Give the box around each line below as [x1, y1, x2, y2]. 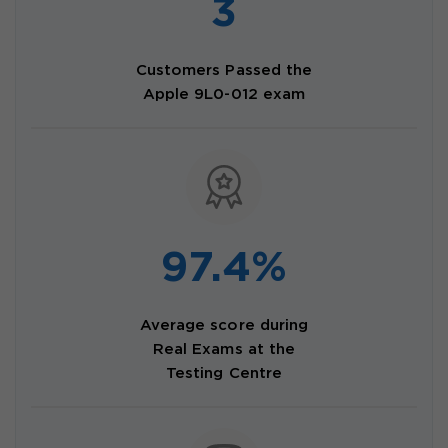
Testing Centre [166, 367, 282, 381]
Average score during [139, 319, 309, 333]
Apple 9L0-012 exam [142, 88, 306, 102]
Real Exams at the [152, 343, 296, 357]
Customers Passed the [135, 64, 313, 78]
